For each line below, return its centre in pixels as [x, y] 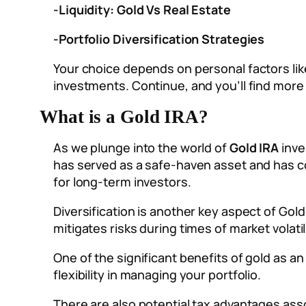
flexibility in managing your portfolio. [157, 275]
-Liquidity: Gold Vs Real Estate [142, 10]
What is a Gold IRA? [124, 117]
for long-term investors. [122, 182]
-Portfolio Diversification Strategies [159, 39]
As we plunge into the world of [141, 148]
